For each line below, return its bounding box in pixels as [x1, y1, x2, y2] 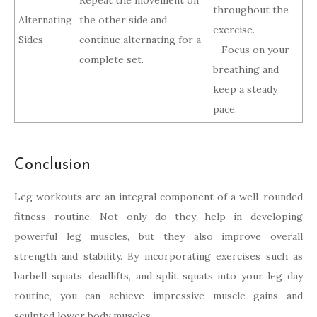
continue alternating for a [79, 33, 201, 47]
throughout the [213, 4, 289, 17]
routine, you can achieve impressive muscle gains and [14, 289, 303, 303]
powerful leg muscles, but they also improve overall [14, 230, 303, 243]
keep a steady [213, 83, 277, 96]
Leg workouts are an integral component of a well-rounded [14, 190, 303, 204]
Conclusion [14, 157, 91, 174]
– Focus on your [213, 43, 289, 57]
